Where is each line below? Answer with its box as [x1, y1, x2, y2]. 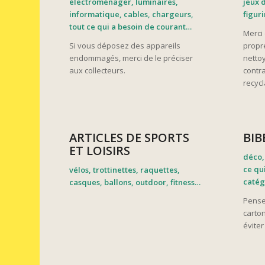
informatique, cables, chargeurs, [69, 8, 194, 20]
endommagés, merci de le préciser [69, 52, 193, 63]
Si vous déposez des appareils [69, 40, 181, 51]
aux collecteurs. [69, 64, 126, 76]
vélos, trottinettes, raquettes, [69, 164, 180, 176]
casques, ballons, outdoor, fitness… [69, 177, 201, 188]
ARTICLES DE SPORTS [69, 130, 190, 146]
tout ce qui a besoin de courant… [69, 21, 192, 32]
